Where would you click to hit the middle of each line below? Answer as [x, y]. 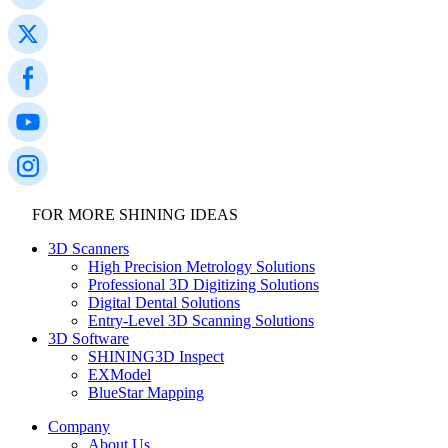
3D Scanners [88, 249]
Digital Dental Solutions [164, 303]
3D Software [88, 339]
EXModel [119, 375]
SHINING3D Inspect [156, 357]
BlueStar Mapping [146, 393]
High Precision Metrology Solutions [201, 267]
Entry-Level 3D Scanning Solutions [201, 321]
